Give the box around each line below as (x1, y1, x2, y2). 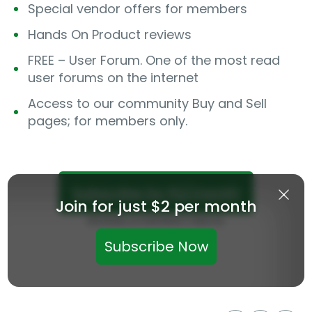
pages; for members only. (28, 112, 187, 130)
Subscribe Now (104, 237, 208, 256)
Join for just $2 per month (55, 196, 257, 217)
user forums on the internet (28, 69, 198, 87)
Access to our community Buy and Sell (28, 95, 267, 113)
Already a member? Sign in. (87, 212, 225, 227)
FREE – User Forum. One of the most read (28, 52, 280, 70)
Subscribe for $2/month (72, 182, 240, 203)
